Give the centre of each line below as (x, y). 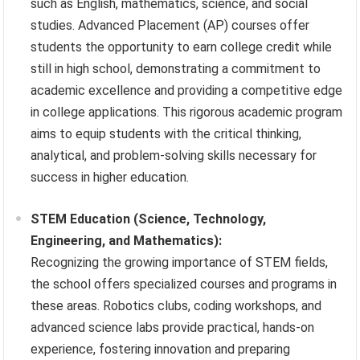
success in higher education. (110, 178)
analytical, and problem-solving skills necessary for (174, 156)
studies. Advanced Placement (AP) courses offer (170, 26)
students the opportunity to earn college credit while (182, 47)
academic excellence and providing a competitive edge (187, 91)
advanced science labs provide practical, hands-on (173, 328)
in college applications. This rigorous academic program (187, 112)
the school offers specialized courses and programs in (184, 284)
